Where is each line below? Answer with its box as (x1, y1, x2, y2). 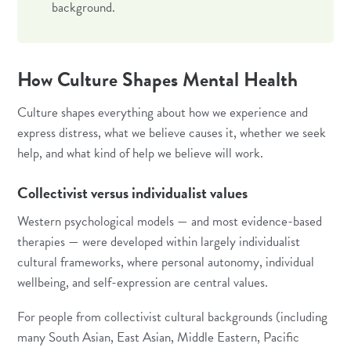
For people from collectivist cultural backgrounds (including (17, 306, 328, 327)
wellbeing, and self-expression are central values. (17, 272, 269, 292)
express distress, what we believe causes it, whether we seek (17, 123, 327, 143)
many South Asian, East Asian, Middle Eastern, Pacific (17, 327, 300, 347)
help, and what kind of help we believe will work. (17, 143, 264, 164)
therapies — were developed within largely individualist (17, 231, 301, 251)
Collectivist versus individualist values (17, 180, 248, 204)
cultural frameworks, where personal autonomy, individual (17, 251, 315, 272)
